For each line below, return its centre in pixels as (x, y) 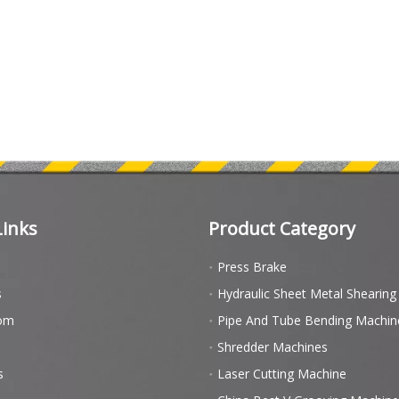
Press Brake (252, 266)
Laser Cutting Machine (282, 373)
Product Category (282, 228)
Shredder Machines (273, 346)
